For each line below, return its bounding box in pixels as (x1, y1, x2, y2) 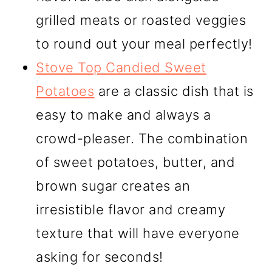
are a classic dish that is (94, 83, 254, 100)
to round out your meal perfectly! (36, 36, 253, 52)
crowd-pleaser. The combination (36, 131, 248, 147)
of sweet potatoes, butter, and (36, 154, 236, 171)
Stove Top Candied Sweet (36, 59, 206, 76)
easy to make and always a (36, 107, 211, 123)
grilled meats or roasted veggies (36, 12, 246, 29)
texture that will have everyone (36, 225, 240, 242)
